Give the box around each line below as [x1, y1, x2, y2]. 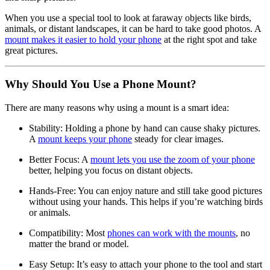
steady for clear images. [132, 133, 224, 144]
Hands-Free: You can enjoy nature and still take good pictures [29, 185, 262, 196]
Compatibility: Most [29, 227, 107, 238]
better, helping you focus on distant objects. [29, 165, 193, 175]
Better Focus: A [29, 154, 90, 165]
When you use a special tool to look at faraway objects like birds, [5, 12, 251, 23]
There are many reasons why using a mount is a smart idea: [5, 102, 229, 113]
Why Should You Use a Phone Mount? [5, 78, 196, 91]
